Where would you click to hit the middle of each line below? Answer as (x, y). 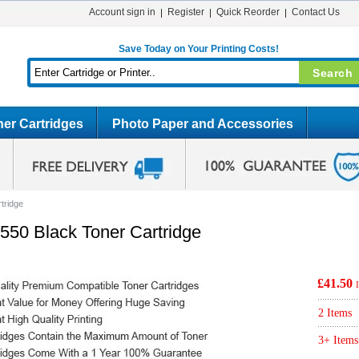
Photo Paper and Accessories (203, 124)
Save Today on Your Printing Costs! (198, 49)
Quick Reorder (248, 12)
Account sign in (122, 12)
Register (186, 12)
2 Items (335, 313)
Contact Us (315, 12)
